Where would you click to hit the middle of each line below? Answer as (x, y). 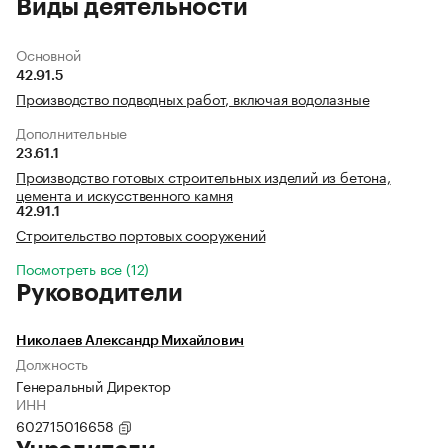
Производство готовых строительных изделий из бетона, (203, 176)
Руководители (99, 293)
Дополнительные (72, 132)
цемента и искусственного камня (125, 194)
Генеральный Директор (93, 385)
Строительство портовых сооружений (141, 234)
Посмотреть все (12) (83, 268)
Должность (52, 363)
